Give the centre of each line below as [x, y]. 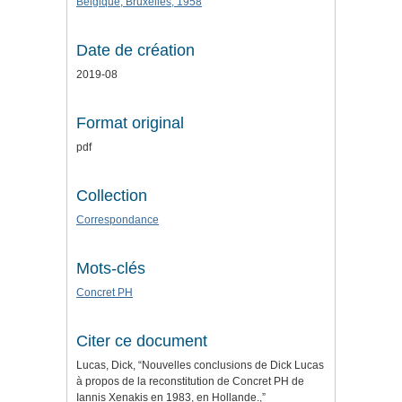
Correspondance [118, 220]
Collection [112, 196]
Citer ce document [142, 341]
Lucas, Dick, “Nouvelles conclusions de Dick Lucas [200, 366]
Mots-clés [111, 269]
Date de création [135, 51]
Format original [130, 123]
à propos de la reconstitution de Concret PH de [190, 382]
